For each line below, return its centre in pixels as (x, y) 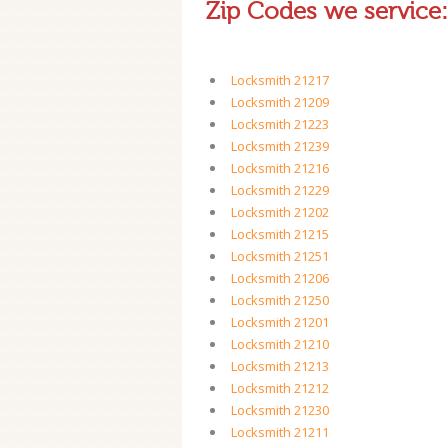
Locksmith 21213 (280, 366)
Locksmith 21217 (280, 80)
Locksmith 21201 (280, 322)
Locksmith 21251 (280, 256)
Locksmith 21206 (280, 278)
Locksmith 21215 (280, 234)
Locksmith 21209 (280, 102)
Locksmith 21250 (280, 300)
